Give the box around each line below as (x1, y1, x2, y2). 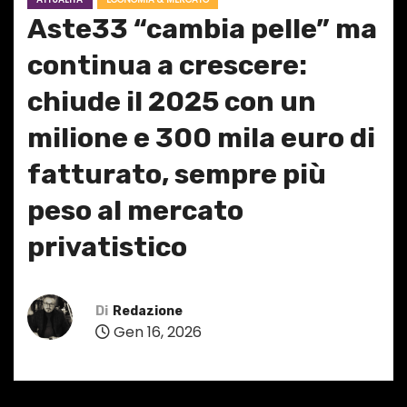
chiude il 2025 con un (27, 85, 316, 119)
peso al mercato (27, 194, 243, 228)
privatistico (27, 231, 187, 264)
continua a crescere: (27, 49, 307, 83)
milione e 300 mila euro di (27, 122, 375, 155)
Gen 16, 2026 (110, 321, 202, 342)
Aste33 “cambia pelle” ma (27, 13, 377, 46)
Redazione (113, 303, 183, 319)
